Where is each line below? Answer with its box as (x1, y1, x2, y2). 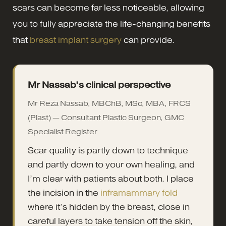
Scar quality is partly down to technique (28, 145, 188, 155)
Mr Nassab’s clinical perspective (28, 79, 171, 90)
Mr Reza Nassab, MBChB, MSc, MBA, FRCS (28, 98, 191, 108)
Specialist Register (28, 127, 97, 136)
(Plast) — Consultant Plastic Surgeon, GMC (28, 112, 184, 122)
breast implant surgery (30, 35, 122, 45)
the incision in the (28, 188, 100, 198)
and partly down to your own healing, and (28, 159, 195, 169)
